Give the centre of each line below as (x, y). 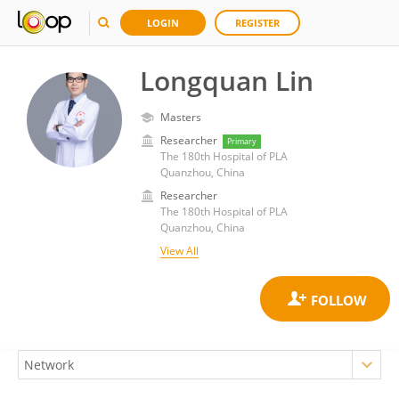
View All (179, 251)
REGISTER (257, 23)
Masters (181, 117)
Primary (242, 141)
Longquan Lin (227, 81)
